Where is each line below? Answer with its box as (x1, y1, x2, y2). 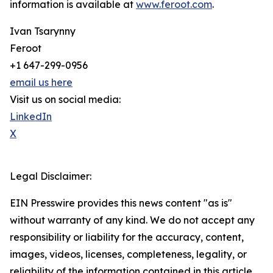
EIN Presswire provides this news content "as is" (10, 197, 232, 210)
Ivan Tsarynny (10, 25, 76, 38)
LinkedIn (10, 110, 52, 123)
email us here (10, 76, 73, 89)
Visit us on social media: (10, 93, 121, 106)
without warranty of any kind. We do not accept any (10, 214, 255, 227)
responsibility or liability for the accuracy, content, (10, 231, 244, 244)
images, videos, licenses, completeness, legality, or (10, 248, 247, 261)
